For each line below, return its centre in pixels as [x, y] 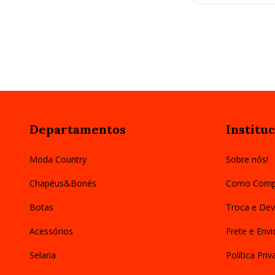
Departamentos [78, 130]
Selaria [43, 255]
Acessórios [51, 231]
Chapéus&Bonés [63, 183]
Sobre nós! [247, 159]
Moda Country [58, 159]
